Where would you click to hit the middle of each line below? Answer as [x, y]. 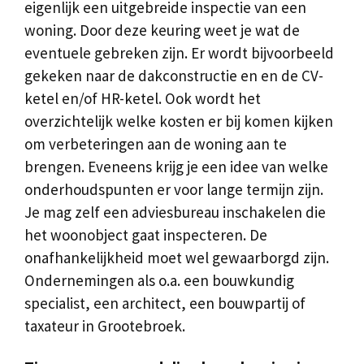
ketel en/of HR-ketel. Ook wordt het [143, 98]
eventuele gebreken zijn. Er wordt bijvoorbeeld [179, 52]
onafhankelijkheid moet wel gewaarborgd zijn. [177, 257]
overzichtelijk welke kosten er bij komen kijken [179, 121]
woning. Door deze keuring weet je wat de [162, 30]
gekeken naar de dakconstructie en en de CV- [174, 75]
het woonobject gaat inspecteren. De [146, 234]
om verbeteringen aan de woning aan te [156, 143]
